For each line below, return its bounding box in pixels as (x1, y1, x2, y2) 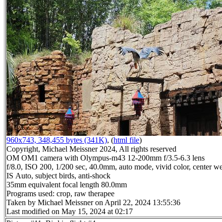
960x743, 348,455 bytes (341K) (6, 136, 107, 145)
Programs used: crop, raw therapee (6, 189, 114, 198)
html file (113, 136, 139, 145)
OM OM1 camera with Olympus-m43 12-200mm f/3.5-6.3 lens (6, 154, 205, 163)
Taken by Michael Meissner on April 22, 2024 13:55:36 (6, 198, 180, 207)
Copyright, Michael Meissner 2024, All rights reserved (6, 145, 176, 154)
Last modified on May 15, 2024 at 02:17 (6, 207, 133, 216)
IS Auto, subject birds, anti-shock (6, 171, 111, 180)
